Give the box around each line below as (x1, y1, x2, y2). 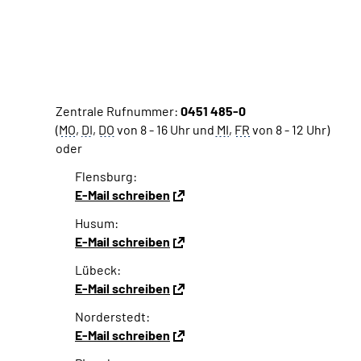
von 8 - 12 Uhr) (250, 122, 330, 137)
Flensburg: (75, 168, 137, 184)
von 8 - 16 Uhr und (114, 122, 214, 137)
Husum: (75, 215, 118, 230)
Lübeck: (75, 262, 121, 277)
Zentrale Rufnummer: (56, 103, 178, 118)
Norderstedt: (75, 309, 150, 324)
